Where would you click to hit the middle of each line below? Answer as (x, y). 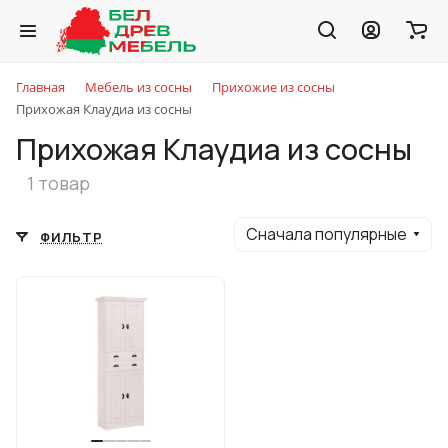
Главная (40, 87)
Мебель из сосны (138, 87)
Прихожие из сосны (273, 87)
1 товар (58, 183)
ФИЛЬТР (71, 236)
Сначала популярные (326, 234)
